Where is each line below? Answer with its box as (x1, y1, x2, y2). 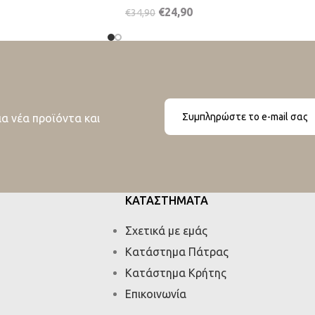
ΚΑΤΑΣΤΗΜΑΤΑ (124, 193, 208, 207)
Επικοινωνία (124, 287, 186, 300)
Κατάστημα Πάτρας (124, 245, 229, 258)
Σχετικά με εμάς (124, 224, 207, 237)
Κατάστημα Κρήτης (124, 266, 226, 279)
